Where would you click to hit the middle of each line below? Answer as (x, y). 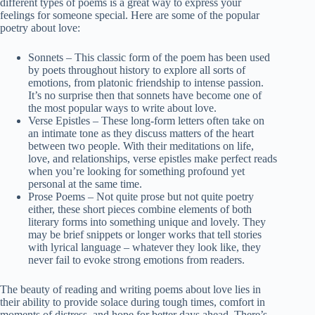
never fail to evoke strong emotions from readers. (136, 259)
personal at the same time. (85, 184)
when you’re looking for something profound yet (136, 171)
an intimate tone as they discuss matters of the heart (141, 133)
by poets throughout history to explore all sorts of (137, 70)
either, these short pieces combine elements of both (140, 209)
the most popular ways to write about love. (122, 108)
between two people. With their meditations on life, (141, 146)
